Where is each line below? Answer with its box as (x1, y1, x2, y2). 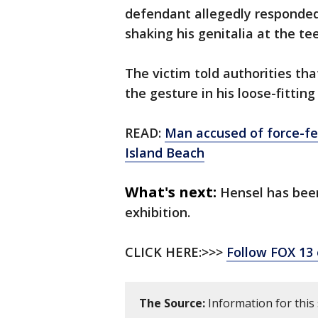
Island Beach (125, 144, 204, 162)
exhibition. (125, 204, 190, 221)
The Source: (139, 295, 205, 312)
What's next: (125, 182, 216, 202)
